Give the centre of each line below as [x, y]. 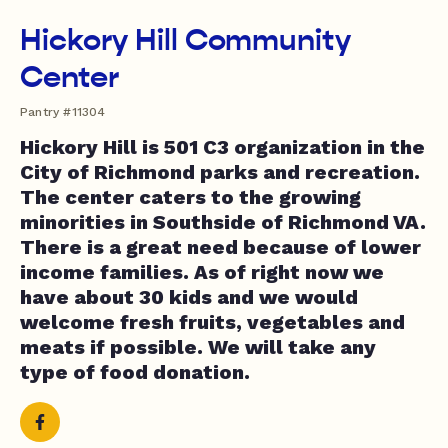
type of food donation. [135, 372]
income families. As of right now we [202, 272]
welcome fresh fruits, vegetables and [212, 322]
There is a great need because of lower [220, 247]
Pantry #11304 [63, 112]
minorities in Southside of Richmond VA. [223, 222]
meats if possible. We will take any [198, 347]
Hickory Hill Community [185, 40]
